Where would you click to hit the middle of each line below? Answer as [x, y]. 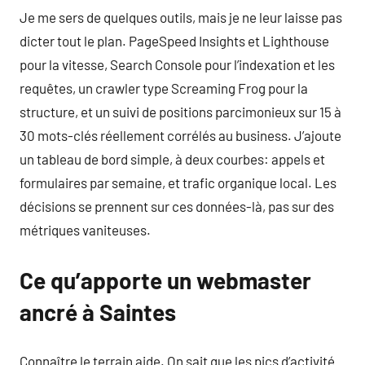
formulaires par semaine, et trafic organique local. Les [178, 182]
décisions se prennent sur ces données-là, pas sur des [177, 206]
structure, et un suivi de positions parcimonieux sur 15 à [180, 112]
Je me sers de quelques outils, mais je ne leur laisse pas [181, 17]
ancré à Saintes [98, 312]
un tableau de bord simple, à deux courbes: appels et [172, 159]
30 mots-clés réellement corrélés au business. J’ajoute [180, 135]
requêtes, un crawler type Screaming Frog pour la [164, 88]
